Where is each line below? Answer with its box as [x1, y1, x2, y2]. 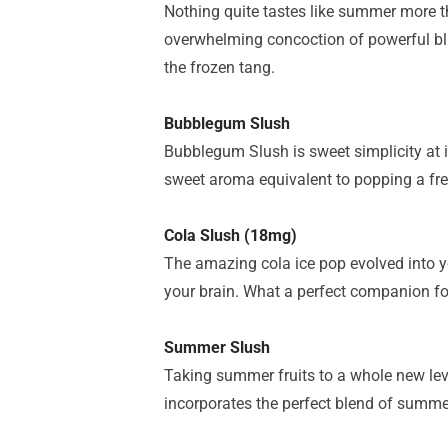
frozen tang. [190, 58, 275, 77]
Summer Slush [164, 338, 270, 357]
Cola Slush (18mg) [164, 226, 297, 245]
